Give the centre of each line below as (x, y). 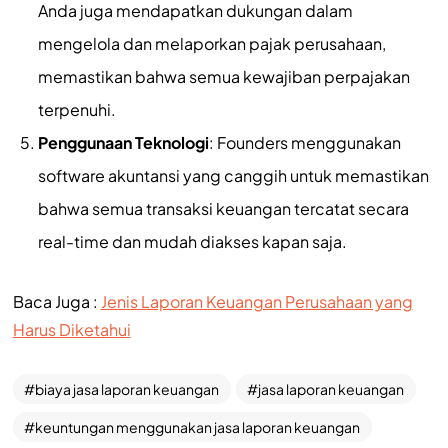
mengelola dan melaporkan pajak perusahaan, (211, 43)
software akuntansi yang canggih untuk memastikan (233, 175)
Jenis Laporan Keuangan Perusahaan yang (256, 301)
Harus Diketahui (71, 329)
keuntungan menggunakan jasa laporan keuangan (197, 426)
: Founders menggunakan (304, 142)
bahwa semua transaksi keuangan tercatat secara (223, 208)
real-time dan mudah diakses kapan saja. (192, 241)
